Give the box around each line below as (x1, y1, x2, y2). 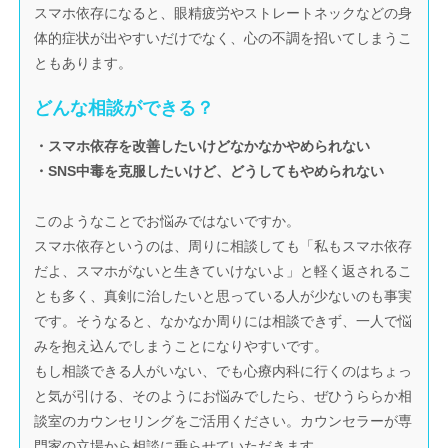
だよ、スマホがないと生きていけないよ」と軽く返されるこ (34, 263, 413, 279)
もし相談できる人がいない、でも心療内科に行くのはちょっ (34, 363, 413, 379)
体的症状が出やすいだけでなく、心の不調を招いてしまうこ (34, 29, 413, 46)
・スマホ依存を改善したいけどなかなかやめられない (34, 138, 371, 154)
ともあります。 (34, 54, 133, 71)
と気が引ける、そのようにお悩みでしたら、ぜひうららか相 (34, 388, 413, 404)
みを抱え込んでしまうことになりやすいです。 (34, 338, 329, 354)
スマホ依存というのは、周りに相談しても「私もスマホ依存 (34, 238, 413, 254)
